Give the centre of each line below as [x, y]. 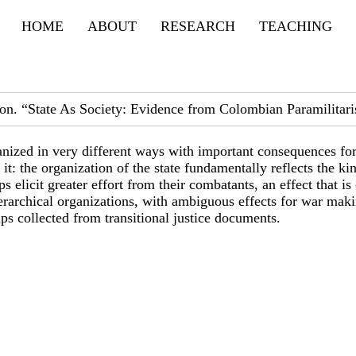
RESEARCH [198, 26]
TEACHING [296, 26]
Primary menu [50, 13]
